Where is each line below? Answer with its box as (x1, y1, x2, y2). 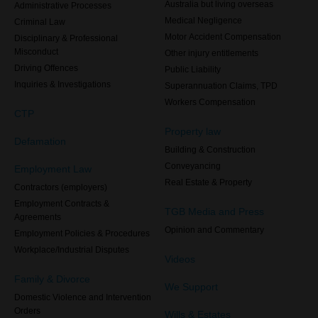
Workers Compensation (165, 98, 256, 106)
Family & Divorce (14, 273, 90, 285)
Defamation (14, 136, 66, 147)
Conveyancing (165, 162, 221, 170)
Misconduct (14, 48, 58, 56)
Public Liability (165, 65, 221, 74)
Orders (14, 307, 40, 315)
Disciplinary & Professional (14, 34, 118, 43)
